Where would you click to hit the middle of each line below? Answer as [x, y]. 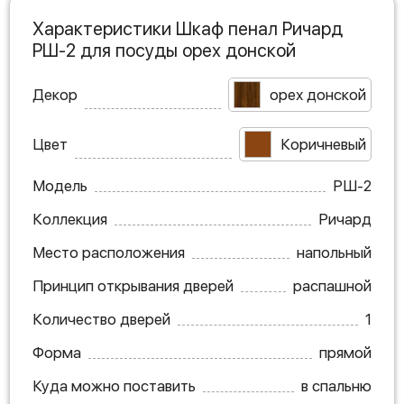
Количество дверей [101, 319]
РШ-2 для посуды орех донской [164, 50]
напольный [334, 252]
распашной [332, 286]
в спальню [336, 386]
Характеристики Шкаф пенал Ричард [188, 29]
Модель [60, 186]
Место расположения [109, 252]
